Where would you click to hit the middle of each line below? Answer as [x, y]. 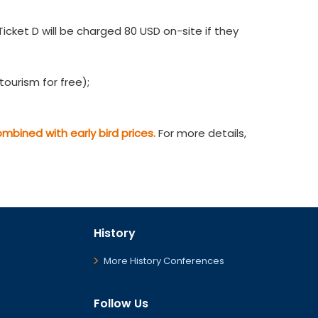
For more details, [201, 133]
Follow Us [121, 303]
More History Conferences [164, 261]
